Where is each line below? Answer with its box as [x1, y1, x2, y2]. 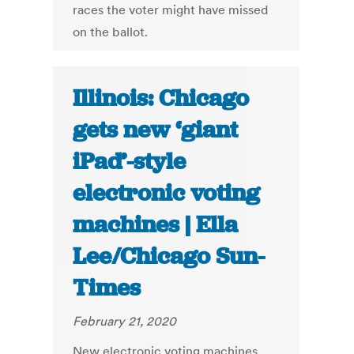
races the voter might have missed [73, 2, 269, 18]
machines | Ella [73, 209, 239, 240]
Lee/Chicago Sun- [73, 241, 265, 272]
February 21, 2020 [73, 313, 177, 330]
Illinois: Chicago [73, 83, 250, 114]
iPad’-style [73, 146, 186, 177]
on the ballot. [73, 24, 149, 40]
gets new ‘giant [73, 115, 239, 145]
